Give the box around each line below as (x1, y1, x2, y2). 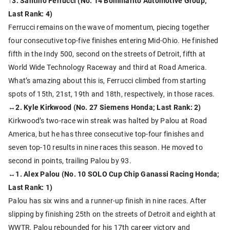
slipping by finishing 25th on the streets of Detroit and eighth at (8, 209, 216, 219)
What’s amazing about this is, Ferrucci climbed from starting (8, 75, 206, 86)
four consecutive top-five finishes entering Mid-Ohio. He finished (8, 35, 219, 46)
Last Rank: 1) (8, 182, 53, 193)
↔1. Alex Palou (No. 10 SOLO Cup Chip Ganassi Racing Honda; (8, 169, 220, 179)
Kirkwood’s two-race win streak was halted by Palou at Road (8, 116, 207, 126)
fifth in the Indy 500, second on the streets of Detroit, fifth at (8, 49, 206, 59)
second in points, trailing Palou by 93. (8, 156, 131, 166)
